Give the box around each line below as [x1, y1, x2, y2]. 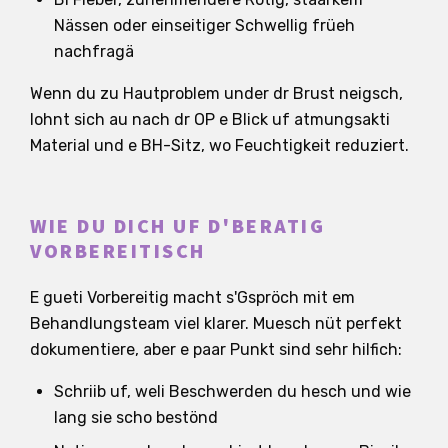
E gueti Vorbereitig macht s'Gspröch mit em [30, 287, 355, 307]
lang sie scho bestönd [54, 407, 218, 427]
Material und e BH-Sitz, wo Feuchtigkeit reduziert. [30, 135, 409, 155]
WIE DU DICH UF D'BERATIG [30, 212, 325, 241]
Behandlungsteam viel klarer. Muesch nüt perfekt [30, 313, 402, 333]
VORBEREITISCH [30, 237, 206, 266]
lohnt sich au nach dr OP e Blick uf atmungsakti [30, 109, 390, 129]
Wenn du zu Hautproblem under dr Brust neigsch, [30, 83, 403, 103]
